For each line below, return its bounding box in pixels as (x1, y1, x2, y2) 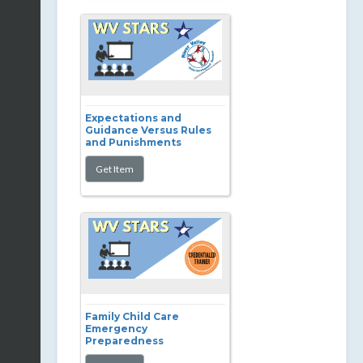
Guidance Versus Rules (85, 124, 211, 136)
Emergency (85, 322, 147, 335)
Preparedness (85, 335, 164, 347)
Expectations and (85, 112, 181, 124)
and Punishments (85, 136, 181, 148)
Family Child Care (85, 310, 179, 322)
